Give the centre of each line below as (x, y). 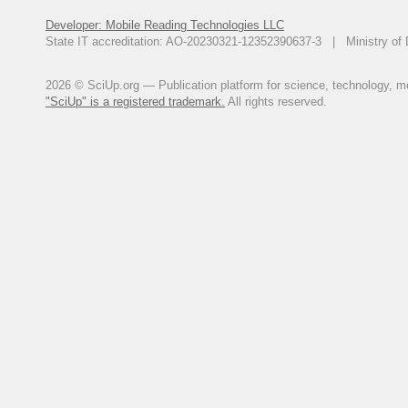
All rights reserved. (276, 102)
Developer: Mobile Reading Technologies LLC (165, 25)
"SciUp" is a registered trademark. (135, 102)
